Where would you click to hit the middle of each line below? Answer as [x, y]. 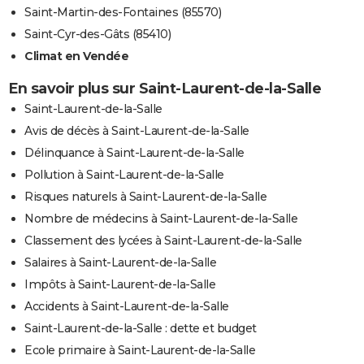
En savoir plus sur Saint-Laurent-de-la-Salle [165, 88]
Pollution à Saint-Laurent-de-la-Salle [124, 174]
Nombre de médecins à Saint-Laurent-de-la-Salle [161, 218]
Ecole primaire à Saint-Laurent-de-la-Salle [140, 350]
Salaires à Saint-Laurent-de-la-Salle [120, 262]
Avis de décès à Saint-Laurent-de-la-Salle [137, 130]
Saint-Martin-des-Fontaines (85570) [123, 12]
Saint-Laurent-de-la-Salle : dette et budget [141, 328]
